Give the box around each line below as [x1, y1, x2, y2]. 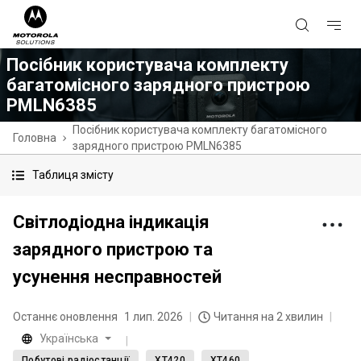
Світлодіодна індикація [13, 212, 210, 232]
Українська [39, 332, 98, 345]
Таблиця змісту [32, 168, 114, 181]
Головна [13, 131, 56, 144]
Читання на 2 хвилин [214, 310, 323, 323]
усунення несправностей [13, 267, 222, 287]
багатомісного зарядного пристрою [6, 75, 310, 95]
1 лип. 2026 [124, 310, 183, 323]
